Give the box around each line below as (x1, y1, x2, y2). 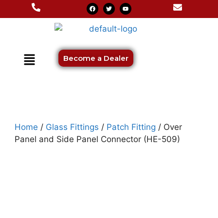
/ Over (156, 122, 182, 132)
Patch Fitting (107, 122, 156, 132)
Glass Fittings (46, 122, 99, 132)
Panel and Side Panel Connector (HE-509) (15, 134, 180, 145)
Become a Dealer (63, 54, 128, 63)
